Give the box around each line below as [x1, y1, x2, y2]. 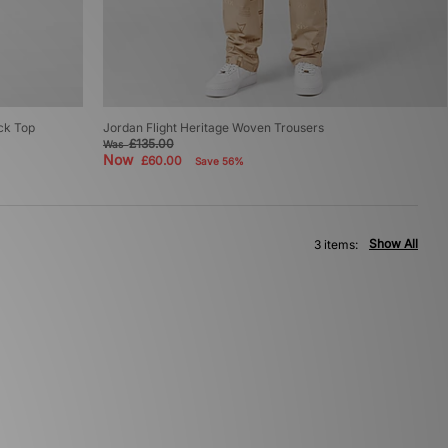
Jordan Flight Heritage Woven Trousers [102, 120, 324, 136]
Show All [369, 236, 418, 252]
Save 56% [194, 155, 244, 168]
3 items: [314, 237, 358, 253]
